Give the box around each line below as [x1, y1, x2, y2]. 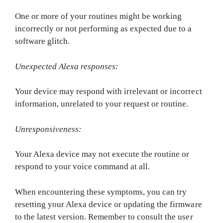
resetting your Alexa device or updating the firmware [15, 199, 202, 209]
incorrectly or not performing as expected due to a [15, 24, 192, 33]
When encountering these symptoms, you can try [15, 187, 187, 197]
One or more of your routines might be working [15, 11, 182, 21]
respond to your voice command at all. [15, 162, 150, 171]
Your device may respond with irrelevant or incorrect [15, 87, 202, 96]
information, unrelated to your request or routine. [15, 99, 189, 109]
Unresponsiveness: [15, 124, 82, 134]
